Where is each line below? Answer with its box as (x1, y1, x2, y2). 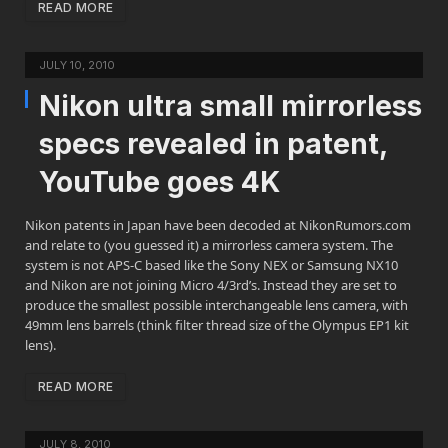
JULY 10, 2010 (39, 58, 115, 72)
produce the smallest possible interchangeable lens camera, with (25, 296, 408, 314)
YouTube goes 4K (39, 165, 280, 199)
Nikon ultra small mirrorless (39, 89, 422, 123)
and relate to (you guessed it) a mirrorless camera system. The (25, 236, 393, 254)
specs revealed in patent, (39, 127, 387, 161)
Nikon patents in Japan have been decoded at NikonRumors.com (25, 216, 411, 234)
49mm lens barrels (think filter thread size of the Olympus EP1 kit (25, 316, 409, 334)
